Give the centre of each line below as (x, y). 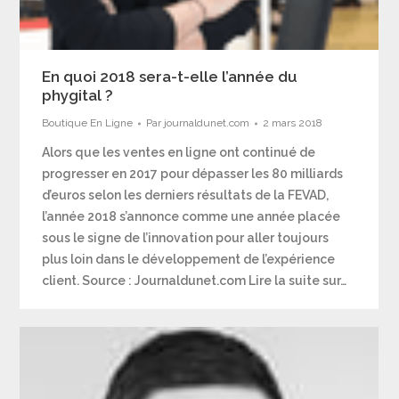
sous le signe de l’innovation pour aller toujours (186, 238)
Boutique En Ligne (88, 123)
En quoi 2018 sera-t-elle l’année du (170, 77)
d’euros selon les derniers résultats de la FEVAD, (186, 195)
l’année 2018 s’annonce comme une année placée (191, 216)
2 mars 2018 (293, 123)
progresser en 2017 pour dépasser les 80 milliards (193, 174)
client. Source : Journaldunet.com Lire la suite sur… (195, 281)
